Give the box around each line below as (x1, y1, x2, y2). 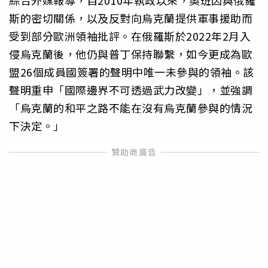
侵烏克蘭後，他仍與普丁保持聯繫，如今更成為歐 (9, 45, 252, 62)
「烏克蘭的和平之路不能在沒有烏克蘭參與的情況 (9, 99, 252, 115)
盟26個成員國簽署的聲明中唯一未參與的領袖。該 (9, 63, 254, 80)
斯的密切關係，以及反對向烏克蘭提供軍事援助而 (9, 10, 252, 26)
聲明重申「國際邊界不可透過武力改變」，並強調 (9, 81, 252, 98)
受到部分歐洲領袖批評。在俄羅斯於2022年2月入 (9, 28, 251, 44)
